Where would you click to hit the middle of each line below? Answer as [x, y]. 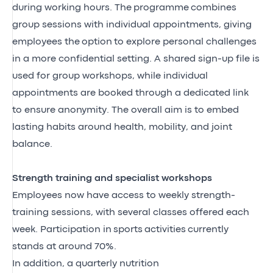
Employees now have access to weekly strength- [124, 195]
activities [165, 229]
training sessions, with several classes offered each [131, 212]
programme [161, 8]
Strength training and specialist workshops [112, 178]
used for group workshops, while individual [110, 76]
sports [128, 229]
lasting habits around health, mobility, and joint [122, 127]
